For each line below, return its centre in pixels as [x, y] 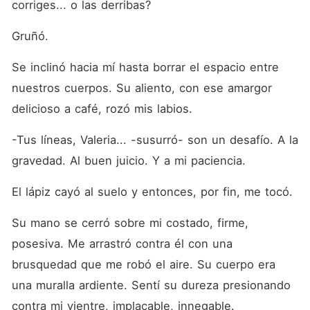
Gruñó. [30, 36]
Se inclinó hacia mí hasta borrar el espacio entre [145, 67]
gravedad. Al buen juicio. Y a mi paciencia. [128, 161]
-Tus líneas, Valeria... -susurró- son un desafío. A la [155, 140]
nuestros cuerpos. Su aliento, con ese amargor [142, 88]
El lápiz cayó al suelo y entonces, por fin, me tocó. [152, 192]
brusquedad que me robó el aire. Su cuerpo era [143, 264]
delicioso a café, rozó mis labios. [102, 109]
